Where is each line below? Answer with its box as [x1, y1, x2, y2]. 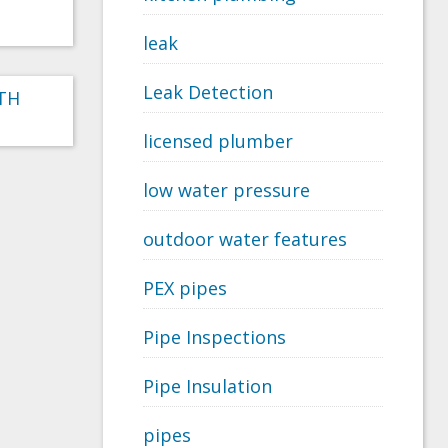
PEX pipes [143, 276, 227, 301]
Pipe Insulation [143, 374, 272, 399]
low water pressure [143, 178, 310, 203]
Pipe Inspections [143, 325, 286, 350]
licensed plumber [143, 129, 293, 154]
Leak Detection [143, 80, 273, 105]
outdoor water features [143, 227, 347, 252]
